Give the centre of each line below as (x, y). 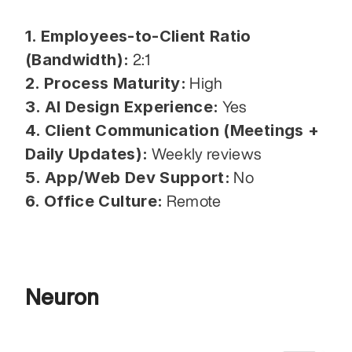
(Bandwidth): (77, 59)
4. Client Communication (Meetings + (172, 130)
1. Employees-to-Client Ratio (138, 36)
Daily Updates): (87, 154)
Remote (192, 200)
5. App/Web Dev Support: (128, 177)
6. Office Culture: (94, 201)
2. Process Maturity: (106, 83)
